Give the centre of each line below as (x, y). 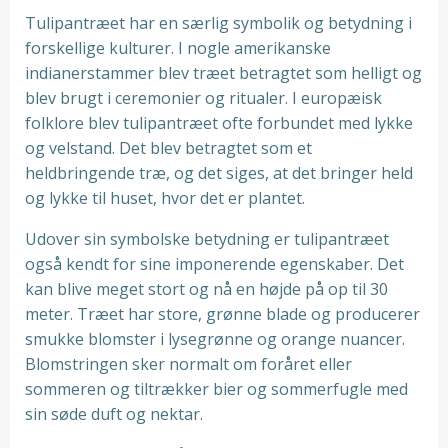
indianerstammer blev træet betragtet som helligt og (223, 73)
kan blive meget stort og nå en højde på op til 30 (206, 289)
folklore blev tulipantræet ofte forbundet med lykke (219, 123)
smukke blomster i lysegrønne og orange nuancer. (215, 339)
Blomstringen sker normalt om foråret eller (188, 364)
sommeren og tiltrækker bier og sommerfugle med (216, 389)
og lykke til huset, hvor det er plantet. (165, 198)
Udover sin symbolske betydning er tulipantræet (207, 239)
